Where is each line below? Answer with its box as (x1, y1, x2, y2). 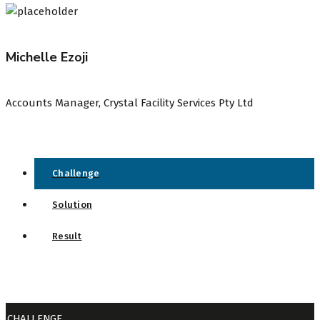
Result (52, 231, 82, 242)
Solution (52, 199, 92, 211)
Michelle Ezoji (6, 49, 88, 66)
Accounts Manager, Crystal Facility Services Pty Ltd (6, 96, 254, 110)
